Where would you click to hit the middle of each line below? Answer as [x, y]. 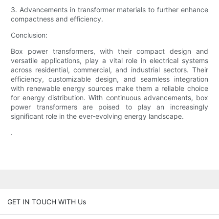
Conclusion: [29, 35]
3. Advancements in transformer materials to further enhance [109, 10]
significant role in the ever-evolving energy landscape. [98, 116]
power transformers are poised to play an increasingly [109, 107]
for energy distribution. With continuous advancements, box [109, 98]
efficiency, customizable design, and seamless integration [109, 79]
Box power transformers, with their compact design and [109, 51]
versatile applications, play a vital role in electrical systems [109, 61]
